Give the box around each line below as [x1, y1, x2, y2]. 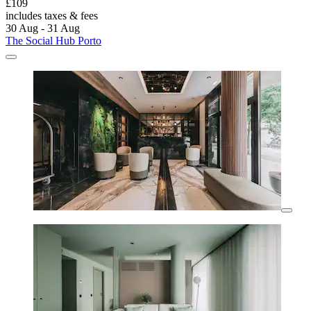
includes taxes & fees [6, 10, 98, 22]
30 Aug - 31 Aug [6, 22, 80, 35]
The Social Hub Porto [6, 35, 101, 47]
